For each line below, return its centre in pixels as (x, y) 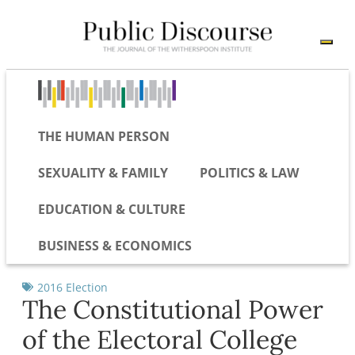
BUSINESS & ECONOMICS (115, 245)
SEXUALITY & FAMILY (103, 172)
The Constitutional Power (173, 309)
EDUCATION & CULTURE (112, 209)
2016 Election (73, 287)
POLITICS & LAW (249, 172)
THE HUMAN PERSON (104, 136)
